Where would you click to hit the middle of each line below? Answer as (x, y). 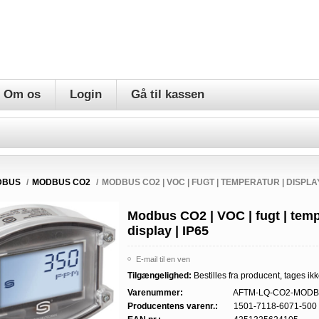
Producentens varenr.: (173, 306)
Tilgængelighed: (160, 276)
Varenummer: (156, 293)
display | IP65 (168, 231)
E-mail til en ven (163, 259)
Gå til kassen (168, 94)
